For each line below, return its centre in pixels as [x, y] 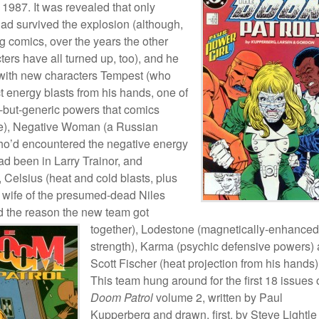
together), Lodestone [144, 229]
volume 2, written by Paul [218, 297]
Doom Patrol [122, 297]
